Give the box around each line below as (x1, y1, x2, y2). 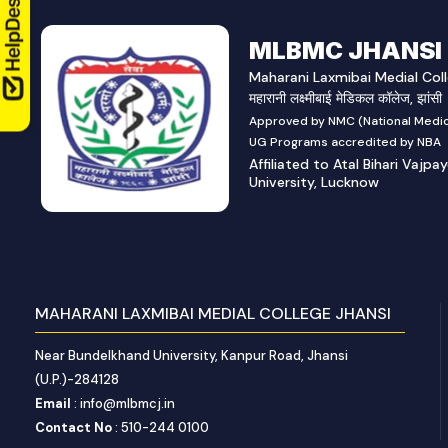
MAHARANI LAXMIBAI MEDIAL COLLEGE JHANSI (35, 302, 392, 324)
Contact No (35, 418, 113, 436)
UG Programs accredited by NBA (249, 133, 442, 150)
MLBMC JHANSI (249, 35, 443, 65)
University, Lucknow (249, 172, 380, 191)
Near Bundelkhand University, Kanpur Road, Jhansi (35, 346, 349, 364)
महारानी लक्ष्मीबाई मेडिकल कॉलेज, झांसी (249, 88, 443, 107)
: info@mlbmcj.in (71, 394, 176, 412)
